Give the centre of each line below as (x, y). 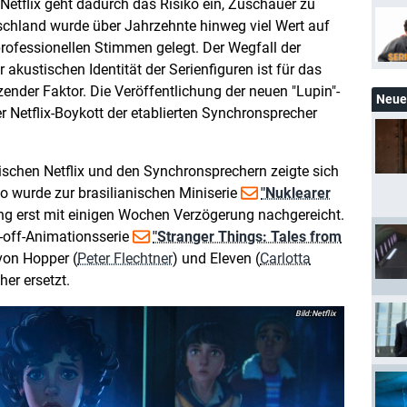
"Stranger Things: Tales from (247, 237)
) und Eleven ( (216, 258)
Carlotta (285, 258)
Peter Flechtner (125, 258)
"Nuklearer (296, 193)
